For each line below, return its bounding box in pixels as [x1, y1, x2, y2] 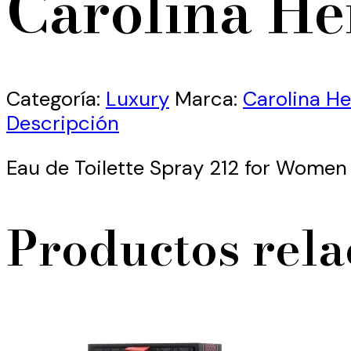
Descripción [6, 110, 119, 137]
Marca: [175, 85, 243, 113]
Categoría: [6, 85, 106, 113]
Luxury [106, 85, 169, 113]
